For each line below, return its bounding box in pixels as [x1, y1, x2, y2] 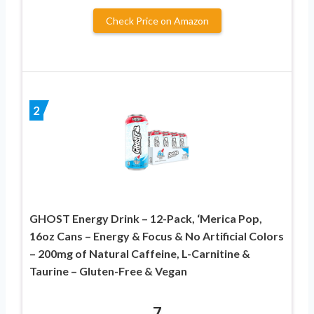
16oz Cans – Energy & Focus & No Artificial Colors [29, 228, 284, 243]
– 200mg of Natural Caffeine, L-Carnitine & [29, 246, 250, 260]
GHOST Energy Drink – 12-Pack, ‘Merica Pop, [29, 211, 262, 225]
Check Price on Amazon [105, 14, 209, 27]
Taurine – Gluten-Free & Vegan [29, 264, 187, 278]
